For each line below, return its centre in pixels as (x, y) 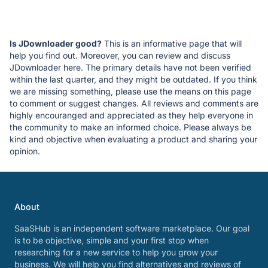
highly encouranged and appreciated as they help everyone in (131, 115)
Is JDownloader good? (56, 43)
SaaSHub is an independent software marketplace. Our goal (132, 228)
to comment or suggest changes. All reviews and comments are (134, 103)
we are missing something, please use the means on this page (130, 91)
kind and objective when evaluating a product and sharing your (133, 139)
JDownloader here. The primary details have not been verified (130, 67)
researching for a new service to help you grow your (116, 252)
